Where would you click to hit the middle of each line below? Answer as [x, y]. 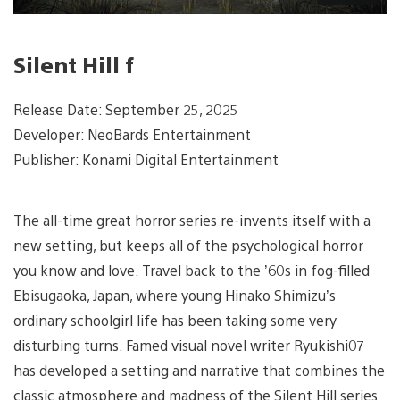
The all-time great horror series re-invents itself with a [192, 220]
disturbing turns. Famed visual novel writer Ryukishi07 [188, 345]
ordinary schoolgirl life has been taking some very [175, 320]
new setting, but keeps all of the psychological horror [188, 245]
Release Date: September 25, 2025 [126, 109]
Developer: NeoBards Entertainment [132, 134]
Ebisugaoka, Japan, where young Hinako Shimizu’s [175, 295]
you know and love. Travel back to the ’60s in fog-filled [192, 270]
